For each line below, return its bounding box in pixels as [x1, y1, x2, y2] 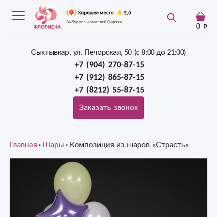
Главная [10, 139, 37, 151]
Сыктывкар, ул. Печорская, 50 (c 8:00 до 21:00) [31, 46, 186, 58]
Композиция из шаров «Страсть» [70, 139, 189, 151]
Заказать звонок [79, 102, 138, 113]
